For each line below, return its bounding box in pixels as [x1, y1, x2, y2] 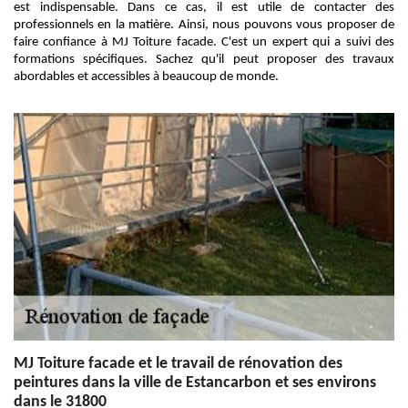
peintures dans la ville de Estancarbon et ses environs [14, 374, 376, 392]
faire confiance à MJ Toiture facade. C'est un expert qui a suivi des [14, 36, 394, 49]
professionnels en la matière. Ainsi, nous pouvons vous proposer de [14, 18, 394, 32]
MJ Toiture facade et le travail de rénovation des [14, 355, 342, 372]
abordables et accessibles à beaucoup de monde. [14, 70, 279, 84]
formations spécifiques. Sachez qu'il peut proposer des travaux [14, 53, 394, 66]
